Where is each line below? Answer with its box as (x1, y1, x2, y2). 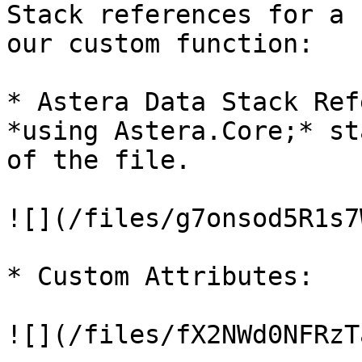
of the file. (6, 145, 191, 175)
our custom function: (6, 29, 314, 58)
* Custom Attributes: (6, 262, 314, 291)
